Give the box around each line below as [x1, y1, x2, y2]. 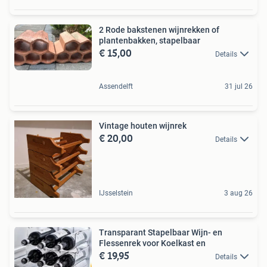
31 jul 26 [225, 82, 253, 91]
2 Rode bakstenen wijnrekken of [99, 24, 219, 35]
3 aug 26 [224, 189, 253, 198]
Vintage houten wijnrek [99, 121, 187, 131]
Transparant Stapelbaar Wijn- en [99, 228, 222, 238]
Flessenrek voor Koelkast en [99, 238, 206, 249]
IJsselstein [99, 189, 133, 198]
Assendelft [99, 82, 133, 91]
